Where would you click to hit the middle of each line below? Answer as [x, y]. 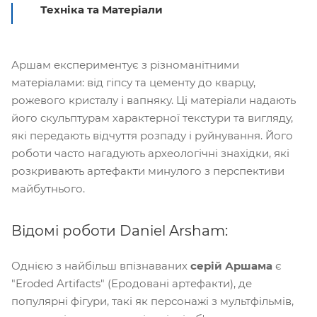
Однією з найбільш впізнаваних [101, 265]
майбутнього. [48, 188]
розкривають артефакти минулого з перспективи [148, 171]
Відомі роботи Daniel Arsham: [120, 230]
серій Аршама [231, 265]
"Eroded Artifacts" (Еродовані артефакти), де [132, 283]
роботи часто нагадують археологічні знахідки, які [150, 153]
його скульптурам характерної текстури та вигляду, [152, 117]
